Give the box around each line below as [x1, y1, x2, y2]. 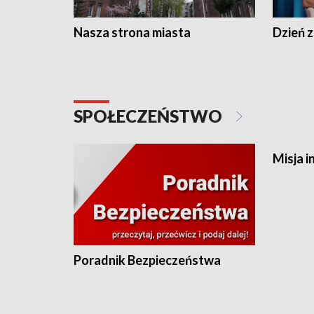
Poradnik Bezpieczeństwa [74, 252, 221, 268]
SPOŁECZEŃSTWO [74, 105, 226, 126]
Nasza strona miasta [74, 24, 191, 40]
